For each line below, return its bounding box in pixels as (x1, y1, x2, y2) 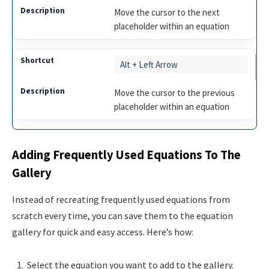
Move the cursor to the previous (114, 86, 235, 98)
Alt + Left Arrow (120, 58, 178, 70)
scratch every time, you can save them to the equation (12, 209, 233, 222)
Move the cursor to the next (114, 6, 220, 18)
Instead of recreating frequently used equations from (12, 193, 230, 205)
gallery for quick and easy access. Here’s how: (12, 225, 193, 238)
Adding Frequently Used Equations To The (12, 147, 241, 163)
